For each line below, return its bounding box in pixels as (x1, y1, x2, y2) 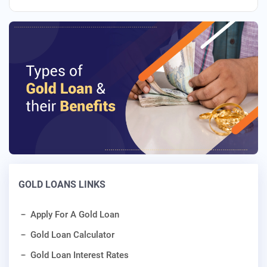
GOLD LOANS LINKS (18, 178, 105, 190)
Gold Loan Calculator (30, 229, 114, 240)
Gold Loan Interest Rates (30, 249, 129, 260)
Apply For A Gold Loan (30, 209, 119, 220)
